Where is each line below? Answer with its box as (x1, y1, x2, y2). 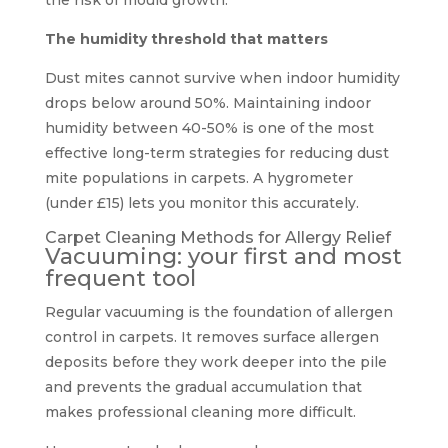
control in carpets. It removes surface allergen (44, 327, 379, 346)
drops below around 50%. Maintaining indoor (44, 93, 371, 112)
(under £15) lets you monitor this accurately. (44, 193, 359, 212)
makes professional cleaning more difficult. (44, 402, 356, 421)
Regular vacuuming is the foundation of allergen (44, 302, 393, 321)
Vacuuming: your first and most (44, 242, 402, 270)
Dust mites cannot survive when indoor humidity (44, 68, 400, 87)
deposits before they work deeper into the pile (44, 352, 387, 371)
